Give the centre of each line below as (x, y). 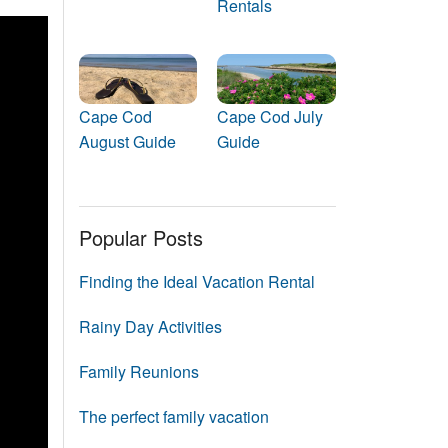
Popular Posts (140, 237)
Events (211, 11)
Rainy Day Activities (150, 326)
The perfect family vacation (173, 416)
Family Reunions (138, 371)
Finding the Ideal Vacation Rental (196, 281)
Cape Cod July (270, 116)
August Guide (127, 141)
